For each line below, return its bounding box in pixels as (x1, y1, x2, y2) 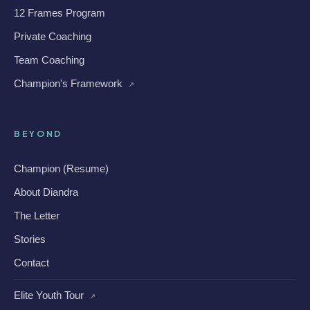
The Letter (14, 210, 60, 221)
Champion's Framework (14, 77, 125, 89)
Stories (14, 233, 46, 245)
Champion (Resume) (14, 163, 109, 174)
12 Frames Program (14, 7, 105, 19)
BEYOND (14, 129, 62, 139)
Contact (14, 257, 49, 268)
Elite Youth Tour (14, 289, 86, 301)
